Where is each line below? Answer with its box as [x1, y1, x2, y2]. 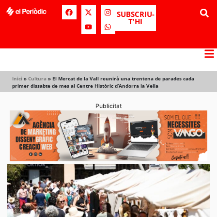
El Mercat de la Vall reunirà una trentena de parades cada [52, 75, 194, 82]
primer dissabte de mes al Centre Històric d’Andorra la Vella [12, 82, 158, 89]
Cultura [28, 75, 46, 82]
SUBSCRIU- [116, 9, 155, 19]
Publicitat [95, 102, 122, 109]
